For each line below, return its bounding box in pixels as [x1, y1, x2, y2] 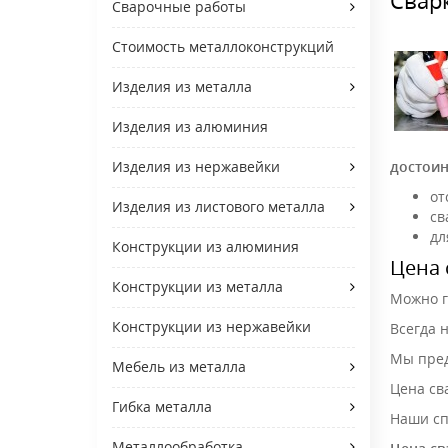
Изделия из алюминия [112, 117, 268, 136]
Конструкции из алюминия [112, 237, 299, 256]
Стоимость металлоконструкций [112, 37, 334, 56]
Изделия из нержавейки [112, 157, 280, 176]
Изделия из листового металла [112, 197, 325, 216]
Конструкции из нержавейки [112, 317, 311, 336]
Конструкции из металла [112, 277, 283, 296]
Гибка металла [112, 397, 212, 416]
